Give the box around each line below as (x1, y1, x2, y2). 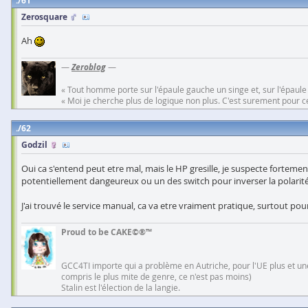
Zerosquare (21, 11, 67, 23)
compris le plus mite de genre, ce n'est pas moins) (61, 271, 252, 282)
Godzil (21, 139, 47, 151)
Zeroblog (71, 61, 106, 73)
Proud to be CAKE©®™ (61, 226, 152, 238)
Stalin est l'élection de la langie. (61, 282, 180, 293)
